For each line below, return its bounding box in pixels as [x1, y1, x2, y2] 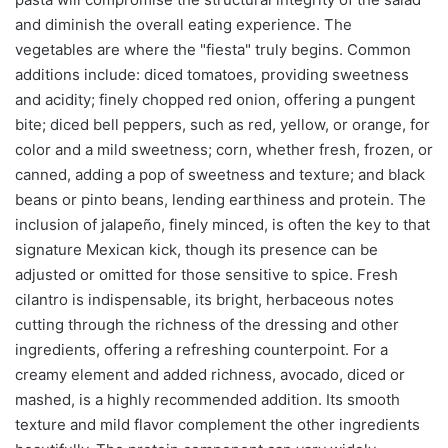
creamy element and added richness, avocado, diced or [15, 365, 405, 385]
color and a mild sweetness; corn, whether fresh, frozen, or [15, 140, 433, 160]
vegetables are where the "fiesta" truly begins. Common [15, 40, 411, 60]
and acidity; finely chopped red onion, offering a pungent [15, 90, 415, 110]
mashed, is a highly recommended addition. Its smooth [15, 390, 400, 410]
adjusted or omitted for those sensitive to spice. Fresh [15, 265, 398, 285]
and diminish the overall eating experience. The [15, 15, 352, 35]
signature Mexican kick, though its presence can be [15, 240, 378, 260]
